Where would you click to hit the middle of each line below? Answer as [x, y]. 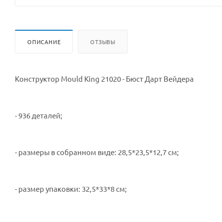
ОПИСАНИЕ [44, 41]
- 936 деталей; [39, 115]
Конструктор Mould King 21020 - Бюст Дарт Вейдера [104, 78]
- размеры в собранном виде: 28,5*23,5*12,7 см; [97, 152]
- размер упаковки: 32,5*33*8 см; [71, 188]
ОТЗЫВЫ [103, 41]
